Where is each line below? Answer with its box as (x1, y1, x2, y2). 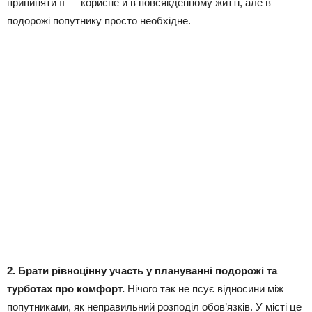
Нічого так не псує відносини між (125, 283, 283, 295)
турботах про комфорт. (7, 283, 125, 295)
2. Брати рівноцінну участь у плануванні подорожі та (7, 265, 277, 277)
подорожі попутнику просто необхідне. (7, 15, 191, 27)
